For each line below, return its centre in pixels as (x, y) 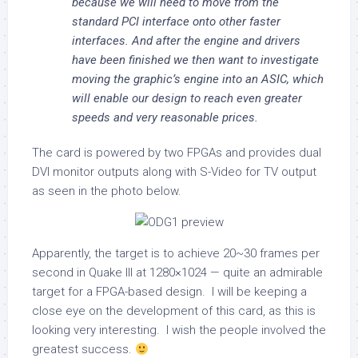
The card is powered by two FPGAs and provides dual (177, 153)
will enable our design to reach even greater (187, 98)
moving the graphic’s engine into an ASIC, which (198, 79)
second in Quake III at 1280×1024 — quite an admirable (177, 272)
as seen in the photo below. (107, 191)
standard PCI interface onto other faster (176, 22)
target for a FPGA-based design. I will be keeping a (169, 292)
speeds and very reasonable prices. (165, 117)
